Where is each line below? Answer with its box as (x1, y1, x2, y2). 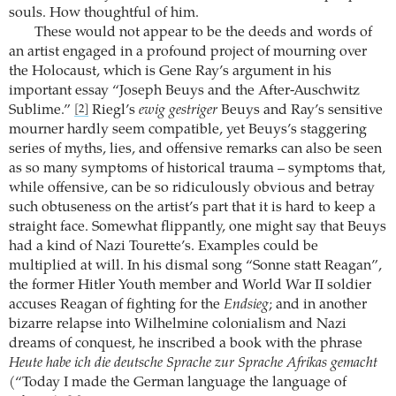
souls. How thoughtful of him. (9, 6, 199, 21)
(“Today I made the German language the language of (9, 376, 346, 391)
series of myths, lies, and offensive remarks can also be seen (9, 142, 382, 157)
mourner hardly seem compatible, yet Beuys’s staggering (9, 123, 367, 138)
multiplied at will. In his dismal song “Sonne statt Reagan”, (9, 259, 382, 274)
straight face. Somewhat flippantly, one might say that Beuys (9, 220, 386, 235)
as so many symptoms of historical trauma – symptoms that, (9, 162, 385, 177)
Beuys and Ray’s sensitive (217, 103, 383, 118)
